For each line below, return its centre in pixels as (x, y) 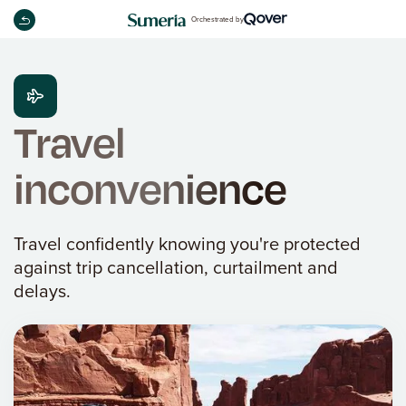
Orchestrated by (217, 19)
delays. (42, 291)
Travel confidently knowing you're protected (187, 244)
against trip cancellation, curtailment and (176, 267)
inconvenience (150, 187)
